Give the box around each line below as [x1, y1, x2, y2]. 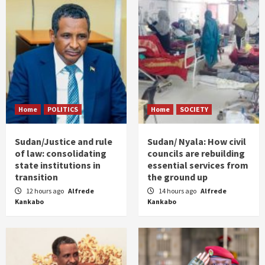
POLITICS [47, 105, 78, 114]
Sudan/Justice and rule [15, 135, 112, 147]
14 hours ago [159, 186, 198, 195]
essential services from [147, 159, 248, 171]
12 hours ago [26, 186, 65, 195]
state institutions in [15, 159, 101, 171]
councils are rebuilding [147, 147, 245, 159]
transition [15, 171, 58, 183]
